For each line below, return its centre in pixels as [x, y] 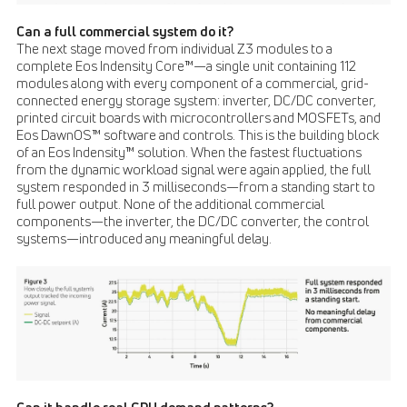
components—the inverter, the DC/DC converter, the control [193, 222]
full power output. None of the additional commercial [170, 205]
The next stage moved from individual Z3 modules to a [174, 50]
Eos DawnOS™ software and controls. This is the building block [198, 136]
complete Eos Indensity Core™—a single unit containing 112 [186, 67]
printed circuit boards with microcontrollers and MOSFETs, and [199, 119]
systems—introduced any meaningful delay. [144, 239]
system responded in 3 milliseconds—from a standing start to [196, 188]
